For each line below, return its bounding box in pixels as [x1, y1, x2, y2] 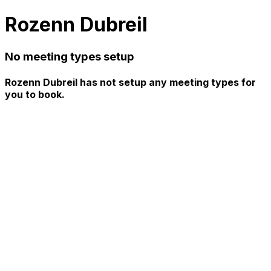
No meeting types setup [5, 49, 134, 64]
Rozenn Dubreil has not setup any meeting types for [5, 76, 256, 89]
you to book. [5, 88, 65, 101]
